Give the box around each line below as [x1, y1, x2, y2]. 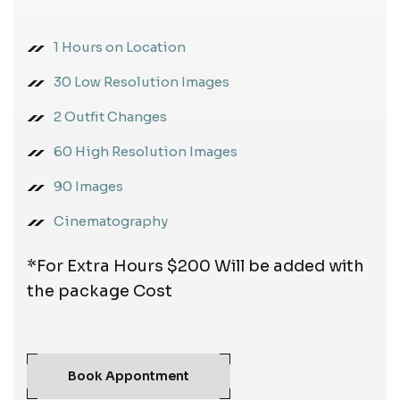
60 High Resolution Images [54, 142, 237, 160]
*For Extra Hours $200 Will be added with [27, 255, 364, 276]
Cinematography [54, 212, 168, 229]
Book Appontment [68, 367, 189, 384]
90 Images [54, 177, 123, 195]
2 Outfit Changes [54, 107, 167, 125]
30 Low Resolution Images [54, 72, 229, 90]
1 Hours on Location [54, 37, 186, 55]
